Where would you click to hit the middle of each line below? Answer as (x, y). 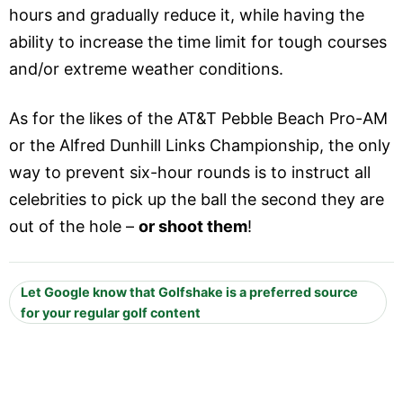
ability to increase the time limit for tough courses (198, 42)
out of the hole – (74, 226)
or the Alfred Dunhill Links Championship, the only (200, 145)
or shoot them (193, 226)
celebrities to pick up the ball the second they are (197, 199)
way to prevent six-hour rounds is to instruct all (190, 172)
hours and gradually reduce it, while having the (187, 15)
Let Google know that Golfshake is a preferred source (189, 291)
